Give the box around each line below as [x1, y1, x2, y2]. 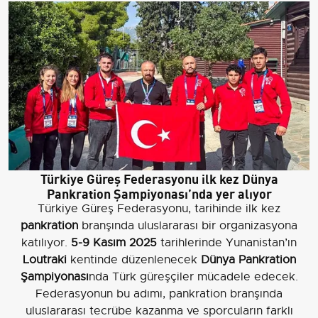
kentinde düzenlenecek [66, 253, 201, 268]
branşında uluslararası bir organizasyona [78, 219, 297, 234]
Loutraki [22, 253, 67, 268]
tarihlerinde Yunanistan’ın [157, 236, 297, 251]
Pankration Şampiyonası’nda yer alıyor [46, 183, 272, 203]
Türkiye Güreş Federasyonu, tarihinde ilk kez [38, 202, 280, 216]
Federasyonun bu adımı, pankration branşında [35, 287, 283, 302]
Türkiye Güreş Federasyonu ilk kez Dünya [40, 168, 278, 188]
